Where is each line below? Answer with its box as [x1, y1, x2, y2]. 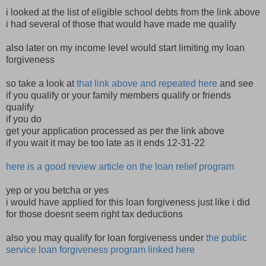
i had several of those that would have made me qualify [6, 19, 236, 30]
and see [217, 78, 254, 89]
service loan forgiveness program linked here [6, 245, 195, 255]
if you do [6, 114, 44, 125]
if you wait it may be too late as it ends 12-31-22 [6, 138, 205, 148]
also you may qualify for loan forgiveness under [6, 233, 206, 243]
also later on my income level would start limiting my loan [6, 43, 245, 53]
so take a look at [6, 78, 77, 89]
